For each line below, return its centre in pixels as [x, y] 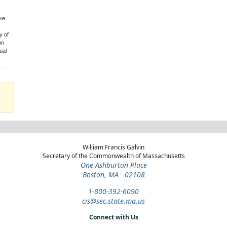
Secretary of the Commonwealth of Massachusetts [113, 156]
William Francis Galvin [113, 147]
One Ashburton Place [113, 165]
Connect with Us [113, 217]
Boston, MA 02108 [113, 174]
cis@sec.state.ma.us [113, 201]
